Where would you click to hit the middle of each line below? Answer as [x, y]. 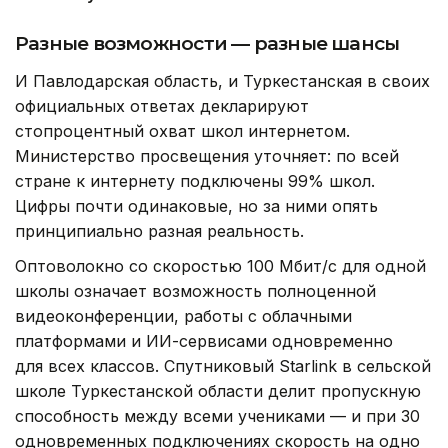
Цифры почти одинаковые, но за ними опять [196, 206]
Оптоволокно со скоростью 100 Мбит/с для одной [220, 266]
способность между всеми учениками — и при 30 [217, 416]
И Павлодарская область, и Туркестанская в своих [222, 81]
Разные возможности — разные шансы [207, 44]
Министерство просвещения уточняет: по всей [207, 156]
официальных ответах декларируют [162, 106]
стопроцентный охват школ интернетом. [182, 131]
